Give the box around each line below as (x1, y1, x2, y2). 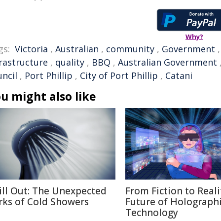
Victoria (15, 43, 48, 55)
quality (55, 56, 84, 68)
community (106, 43, 154, 55)
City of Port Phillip (80, 70, 158, 81)
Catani (165, 70, 192, 81)
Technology (125, 206, 178, 219)
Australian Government (118, 56, 217, 68)
